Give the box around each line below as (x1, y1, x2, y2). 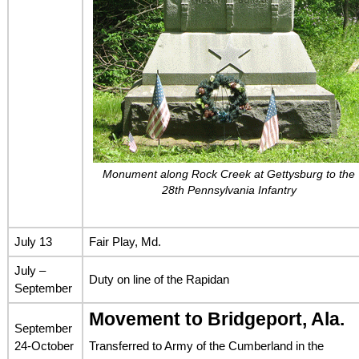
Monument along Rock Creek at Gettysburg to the (103, 167, 356, 180)
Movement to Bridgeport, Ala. (88, 309, 345, 329)
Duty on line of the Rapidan (88, 272, 229, 286)
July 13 (14, 234, 52, 248)
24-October (14, 338, 74, 353)
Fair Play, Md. (88, 234, 161, 248)
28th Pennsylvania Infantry (161, 184, 296, 196)
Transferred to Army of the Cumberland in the (88, 339, 324, 353)
